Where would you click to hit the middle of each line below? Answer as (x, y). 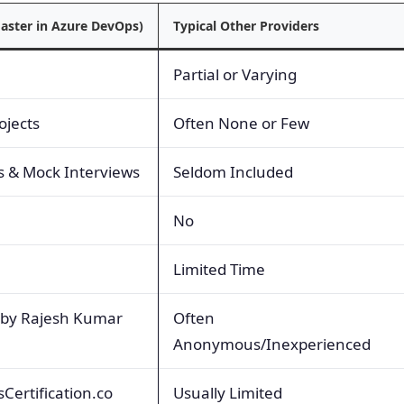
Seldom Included (233, 172)
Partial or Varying (235, 75)
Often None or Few (241, 124)
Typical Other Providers (246, 26)
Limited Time (219, 270)
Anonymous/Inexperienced (272, 344)
